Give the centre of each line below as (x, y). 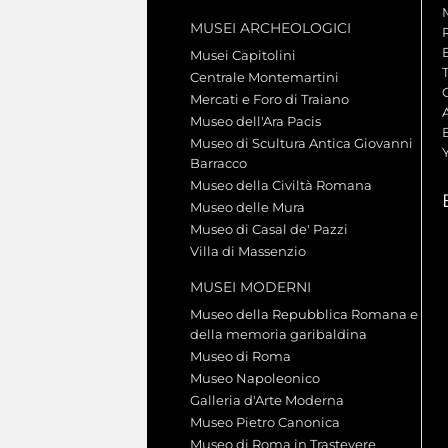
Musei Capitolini (243, 55)
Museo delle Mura (247, 207)
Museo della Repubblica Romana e (304, 314)
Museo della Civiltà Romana (281, 185)
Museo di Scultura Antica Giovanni (301, 143)
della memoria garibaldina (278, 334)
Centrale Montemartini (264, 77)
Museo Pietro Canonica (265, 422)
